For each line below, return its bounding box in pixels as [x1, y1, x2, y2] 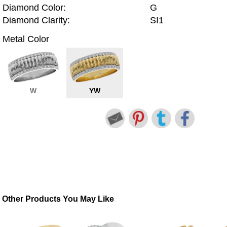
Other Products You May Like [2, 195, 115, 204]
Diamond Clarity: [3, 15, 70, 26]
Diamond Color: [3, 3, 66, 13]
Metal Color [3, 33, 49, 44]
